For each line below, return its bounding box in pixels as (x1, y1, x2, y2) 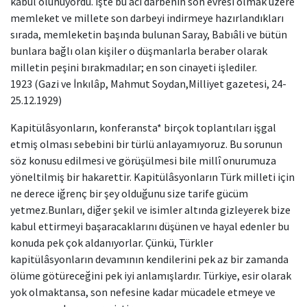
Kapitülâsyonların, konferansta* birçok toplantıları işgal (10, 121, 276, 134)
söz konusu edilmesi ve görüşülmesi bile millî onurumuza (10, 153, 276, 167)
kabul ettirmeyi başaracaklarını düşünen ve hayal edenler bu (10, 219, 289, 233)
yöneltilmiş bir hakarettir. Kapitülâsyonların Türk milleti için (10, 170, 295, 184)
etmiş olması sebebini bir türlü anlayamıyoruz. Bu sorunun (10, 137, 282, 151)
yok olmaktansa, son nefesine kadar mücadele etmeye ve (10, 285, 275, 299)
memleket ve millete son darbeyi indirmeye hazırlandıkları (10, 11, 284, 25)
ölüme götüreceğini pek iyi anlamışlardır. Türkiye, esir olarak (10, 269, 291, 282)
